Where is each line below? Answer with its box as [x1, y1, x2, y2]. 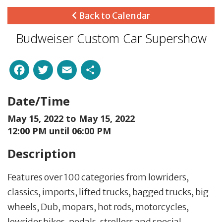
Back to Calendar [77, 9, 150, 21]
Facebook [29, 57, 101, 78]
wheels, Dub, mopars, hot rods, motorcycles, [7, 201, 189, 213]
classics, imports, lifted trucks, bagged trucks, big [7, 186, 209, 198]
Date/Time [7, 92, 70, 109]
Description [7, 145, 76, 162]
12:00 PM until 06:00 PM [7, 124, 111, 137]
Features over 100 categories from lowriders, [7, 171, 189, 183]
